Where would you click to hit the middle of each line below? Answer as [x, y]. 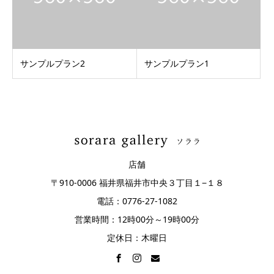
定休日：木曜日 [137, 238]
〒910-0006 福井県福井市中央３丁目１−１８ [137, 183]
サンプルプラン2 [53, 63]
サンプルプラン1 [176, 63]
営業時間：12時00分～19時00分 [137, 220]
